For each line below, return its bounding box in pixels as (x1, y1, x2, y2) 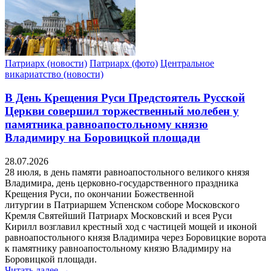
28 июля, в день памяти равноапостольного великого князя (5, 166, 249, 177)
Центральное (160, 58, 214, 69)
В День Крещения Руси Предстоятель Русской (5, 91, 245, 104)
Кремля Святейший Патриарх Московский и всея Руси (5, 210, 232, 221)
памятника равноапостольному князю (5, 117, 208, 131)
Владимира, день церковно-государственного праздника (5, 177, 238, 188)
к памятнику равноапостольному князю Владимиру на (5, 243, 231, 253)
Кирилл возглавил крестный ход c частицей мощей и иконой (5, 221, 257, 232)
